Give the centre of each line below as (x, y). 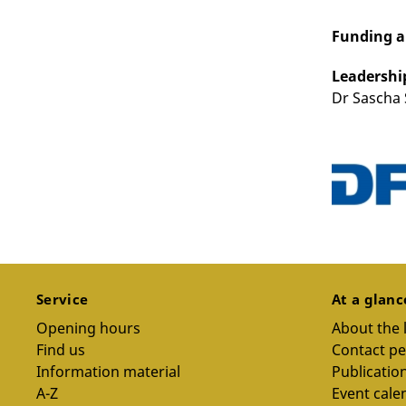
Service (64, 300)
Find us (61, 350)
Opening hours (88, 329)
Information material (108, 372)
